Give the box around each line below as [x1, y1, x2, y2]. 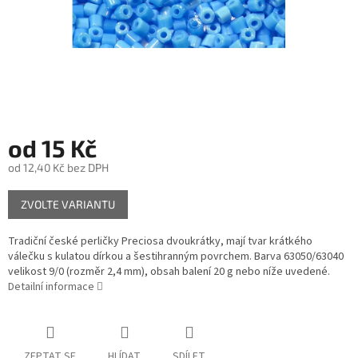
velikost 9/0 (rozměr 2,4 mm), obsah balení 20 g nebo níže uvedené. [8, 264, 330, 280]
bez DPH [65, 161, 109, 175]
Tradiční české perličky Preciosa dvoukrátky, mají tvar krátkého [8, 233, 312, 250]
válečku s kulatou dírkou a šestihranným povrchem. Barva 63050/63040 [8, 249, 344, 265]
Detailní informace [8, 279, 94, 296]
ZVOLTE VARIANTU [21, 197, 115, 212]
